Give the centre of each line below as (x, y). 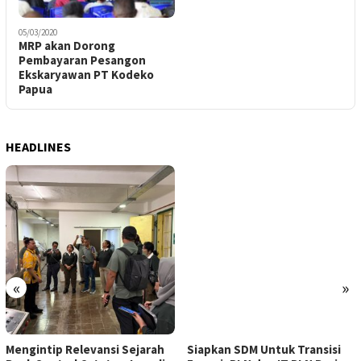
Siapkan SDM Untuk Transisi (263, 349)
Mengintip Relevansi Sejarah (85, 349)
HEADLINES (38, 147)
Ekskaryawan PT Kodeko (86, 75)
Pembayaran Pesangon (82, 60)
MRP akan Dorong (67, 46)
